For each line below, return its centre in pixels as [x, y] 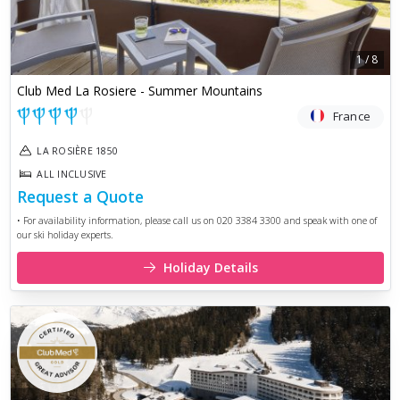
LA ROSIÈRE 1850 [77, 151]
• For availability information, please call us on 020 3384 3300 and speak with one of [196, 221]
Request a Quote [80, 197]
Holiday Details [210, 267]
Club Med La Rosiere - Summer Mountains [139, 91]
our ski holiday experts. [65, 235]
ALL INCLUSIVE [72, 175]
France [352, 116]
